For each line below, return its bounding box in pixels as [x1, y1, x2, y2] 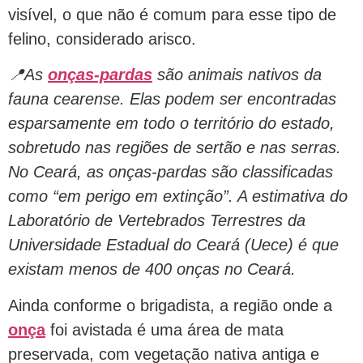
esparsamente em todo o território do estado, [8, 114, 335, 133]
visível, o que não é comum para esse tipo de [8, 5, 336, 23]
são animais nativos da [152, 66, 322, 84]
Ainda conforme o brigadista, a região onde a [8, 296, 332, 314]
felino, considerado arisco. [8, 29, 196, 48]
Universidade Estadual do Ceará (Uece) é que [8, 236, 339, 254]
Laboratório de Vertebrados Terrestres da [8, 211, 305, 230]
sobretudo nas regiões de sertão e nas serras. [8, 139, 341, 157]
